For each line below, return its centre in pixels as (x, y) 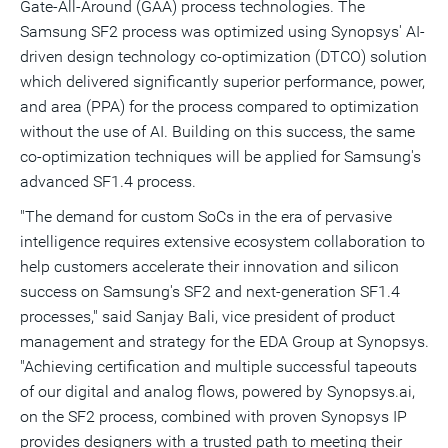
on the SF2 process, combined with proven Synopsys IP (213, 416)
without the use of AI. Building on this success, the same (217, 131)
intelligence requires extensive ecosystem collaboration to (222, 241)
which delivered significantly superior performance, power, (222, 81)
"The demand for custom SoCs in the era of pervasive (206, 216)
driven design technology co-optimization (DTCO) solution (223, 56)
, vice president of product (305, 316)
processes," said (78, 316)
